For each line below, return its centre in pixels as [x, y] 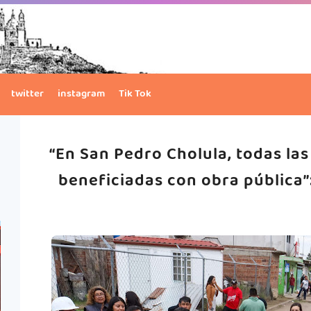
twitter [27, 94]
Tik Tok [135, 94]
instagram [81, 94]
